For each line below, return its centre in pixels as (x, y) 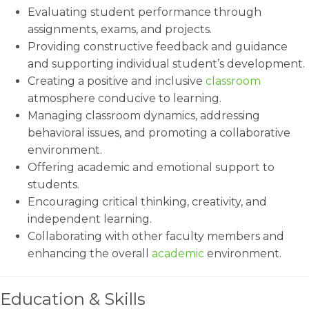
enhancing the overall (90, 253)
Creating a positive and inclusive (117, 81)
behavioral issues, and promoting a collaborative (159, 133)
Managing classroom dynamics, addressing (144, 116)
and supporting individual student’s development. (166, 64)
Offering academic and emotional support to (151, 167)
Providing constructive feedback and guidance (158, 47)
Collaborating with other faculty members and (156, 236)
